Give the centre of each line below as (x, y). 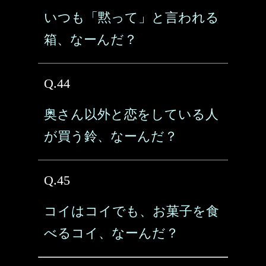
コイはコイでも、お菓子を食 (132, 211)
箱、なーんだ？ (91, 39)
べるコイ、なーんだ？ (111, 233)
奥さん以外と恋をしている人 (131, 114)
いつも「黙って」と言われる (132, 18)
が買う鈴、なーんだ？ (111, 136)
